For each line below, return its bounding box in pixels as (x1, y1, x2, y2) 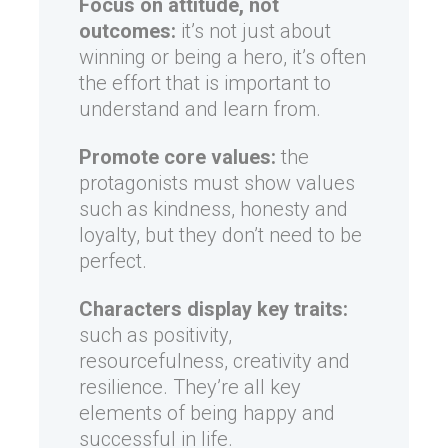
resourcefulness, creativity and (79, 349, 350, 374)
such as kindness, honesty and (79, 197, 348, 222)
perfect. (79, 249, 147, 274)
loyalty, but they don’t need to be (79, 223, 362, 248)
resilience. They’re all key (79, 375, 301, 400)
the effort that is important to (79, 71, 331, 96)
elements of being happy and (79, 401, 335, 426)
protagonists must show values (79, 171, 355, 196)
